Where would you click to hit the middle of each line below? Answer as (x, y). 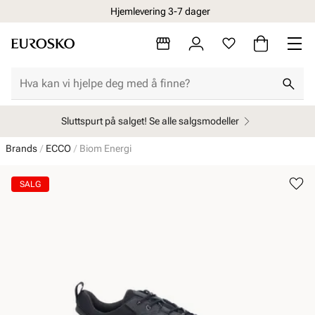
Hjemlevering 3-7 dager (160, 11)
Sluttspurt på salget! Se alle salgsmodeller (150, 121)
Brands (21, 148)
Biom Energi (105, 148)
